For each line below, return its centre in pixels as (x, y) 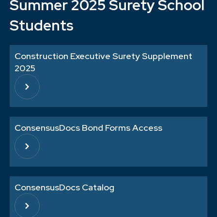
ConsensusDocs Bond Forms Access (88, 127)
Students (42, 25)
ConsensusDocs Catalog (64, 187)
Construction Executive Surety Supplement (103, 56)
